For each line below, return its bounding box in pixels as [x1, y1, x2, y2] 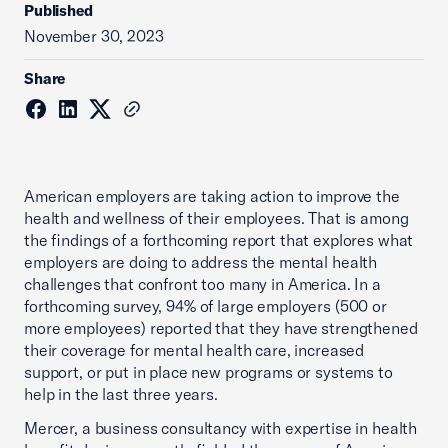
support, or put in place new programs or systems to [24, 362, 393, 382]
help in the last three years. [24, 384, 218, 404]
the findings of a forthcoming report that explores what [24, 230, 414, 250]
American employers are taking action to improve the [24, 186, 400, 206]
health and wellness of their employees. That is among [24, 208, 409, 228]
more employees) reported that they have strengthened [24, 318, 418, 338]
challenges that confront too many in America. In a [24, 274, 381, 294]
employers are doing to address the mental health [24, 252, 378, 272]
